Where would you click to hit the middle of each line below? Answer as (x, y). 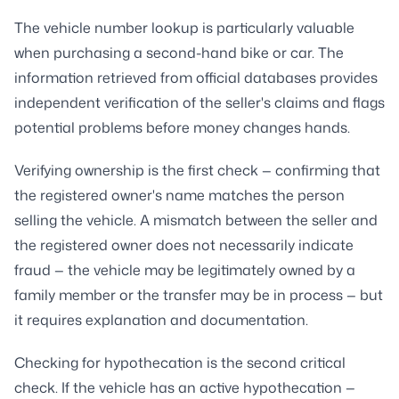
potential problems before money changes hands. (182, 127)
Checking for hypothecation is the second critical (180, 362)
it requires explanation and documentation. (161, 319)
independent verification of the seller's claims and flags (199, 102)
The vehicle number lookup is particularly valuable (184, 27)
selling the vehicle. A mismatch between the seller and (196, 220)
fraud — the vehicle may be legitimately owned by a (185, 269)
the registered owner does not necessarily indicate (184, 244)
